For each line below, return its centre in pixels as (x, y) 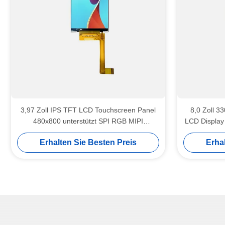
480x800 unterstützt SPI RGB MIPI (88, 121)
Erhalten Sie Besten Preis (88, 142)
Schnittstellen (88, 132)
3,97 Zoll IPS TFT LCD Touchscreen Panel (88, 110)
